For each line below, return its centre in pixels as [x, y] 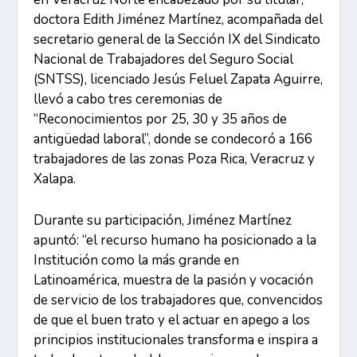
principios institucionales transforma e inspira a [176, 340]
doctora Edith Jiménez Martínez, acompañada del [178, 20]
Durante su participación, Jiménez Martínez [163, 221]
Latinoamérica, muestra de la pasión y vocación [174, 280]
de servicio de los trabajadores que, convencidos [178, 300]
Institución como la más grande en [137, 261]
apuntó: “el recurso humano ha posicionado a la [175, 241]
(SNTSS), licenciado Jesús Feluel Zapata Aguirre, [178, 79]
